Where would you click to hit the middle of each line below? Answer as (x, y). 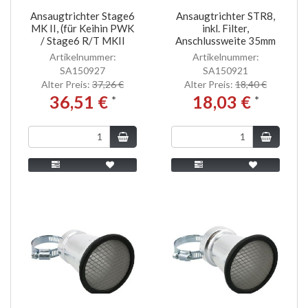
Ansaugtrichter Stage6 (82, 15)
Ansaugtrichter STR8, (225, 15)
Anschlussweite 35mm (225, 40)
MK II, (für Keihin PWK (82, 28)
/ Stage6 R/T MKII (82, 40)
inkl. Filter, (225, 28)
